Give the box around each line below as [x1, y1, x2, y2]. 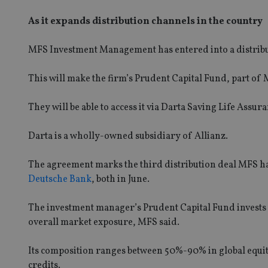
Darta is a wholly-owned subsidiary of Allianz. [28, 129, 228, 143]
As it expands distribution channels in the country [28, 14, 263, 28]
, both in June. [92, 172, 150, 186]
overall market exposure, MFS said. [28, 215, 179, 229]
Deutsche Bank [28, 172, 92, 186]
